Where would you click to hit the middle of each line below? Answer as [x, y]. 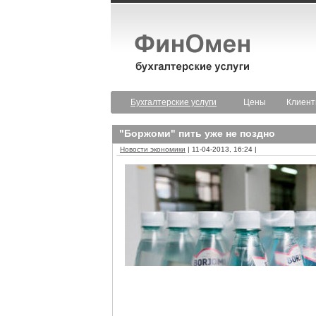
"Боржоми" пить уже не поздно [197, 133]
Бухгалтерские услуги [174, 102]
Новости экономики [153, 149]
